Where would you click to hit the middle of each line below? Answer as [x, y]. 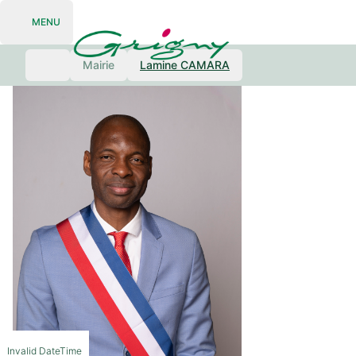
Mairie [99, 65]
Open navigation [61, 31]
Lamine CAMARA [185, 65]
